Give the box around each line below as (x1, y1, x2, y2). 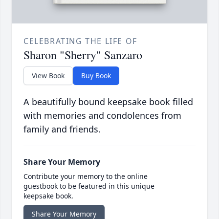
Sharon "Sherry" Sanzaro (23, 47, 142, 63)
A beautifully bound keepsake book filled (23, 96, 193, 108)
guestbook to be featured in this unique (23, 181, 154, 191)
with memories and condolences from (23, 109, 181, 122)
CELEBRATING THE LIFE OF (23, 36, 137, 47)
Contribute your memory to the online (23, 172, 148, 181)
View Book (32, 71, 65, 81)
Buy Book (81, 71, 111, 81)
